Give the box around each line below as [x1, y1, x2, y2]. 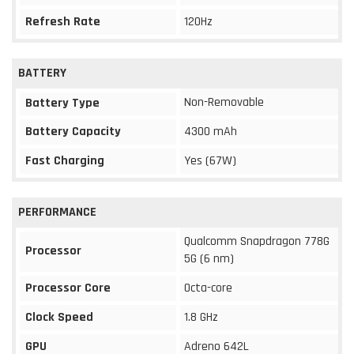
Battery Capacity [25, 122, 121, 140]
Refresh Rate [25, 13, 100, 30]
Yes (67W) [184, 152, 236, 169]
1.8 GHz [184, 308, 218, 326]
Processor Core [25, 279, 111, 296]
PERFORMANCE [18, 203, 96, 220]
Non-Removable [184, 93, 264, 111]
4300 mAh [184, 122, 237, 140]
